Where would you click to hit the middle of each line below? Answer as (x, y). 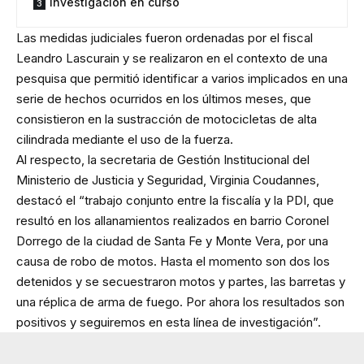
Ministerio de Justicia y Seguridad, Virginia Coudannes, (168, 180)
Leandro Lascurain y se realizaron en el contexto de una (172, 58)
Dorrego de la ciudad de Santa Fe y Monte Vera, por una (172, 240)
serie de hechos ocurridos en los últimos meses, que (164, 98)
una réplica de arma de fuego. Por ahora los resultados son (180, 301)
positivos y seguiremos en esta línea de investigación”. (169, 322)
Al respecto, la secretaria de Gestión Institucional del (163, 159)
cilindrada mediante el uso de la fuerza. (125, 139)
